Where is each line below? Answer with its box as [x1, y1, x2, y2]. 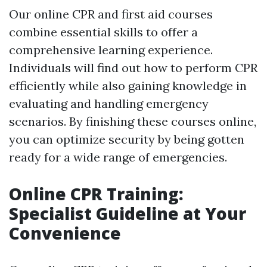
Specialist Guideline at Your [9, 202, 246, 225]
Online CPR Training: [9, 182, 184, 206]
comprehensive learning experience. [9, 42, 213, 58]
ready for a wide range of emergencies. [9, 150, 227, 165]
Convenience [9, 222, 121, 245]
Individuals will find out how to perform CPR [9, 60, 257, 76]
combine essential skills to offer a [9, 24, 198, 40]
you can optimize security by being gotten [9, 132, 244, 147]
